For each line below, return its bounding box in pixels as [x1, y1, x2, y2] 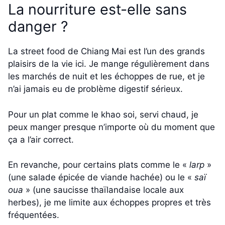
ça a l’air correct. [8, 134, 74, 145]
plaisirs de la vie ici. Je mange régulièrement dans [8, 59, 209, 69]
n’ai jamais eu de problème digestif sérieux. [8, 84, 183, 94]
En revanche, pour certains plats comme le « [8, 160, 189, 170]
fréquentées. [8, 210, 59, 220]
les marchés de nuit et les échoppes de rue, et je [8, 71, 205, 82]
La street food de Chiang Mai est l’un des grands [8, 46, 205, 57]
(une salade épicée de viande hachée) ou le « [8, 172, 194, 183]
